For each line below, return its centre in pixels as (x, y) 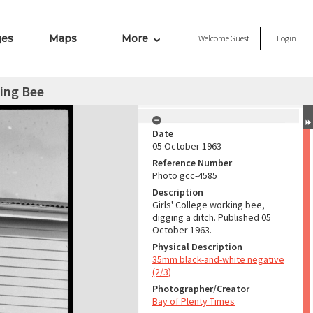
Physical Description (197, 247)
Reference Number (192, 163)
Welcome (214, 38)
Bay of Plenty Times (194, 301)
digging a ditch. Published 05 (212, 217)
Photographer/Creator (201, 289)
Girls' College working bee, (209, 205)
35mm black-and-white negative (218, 259)
